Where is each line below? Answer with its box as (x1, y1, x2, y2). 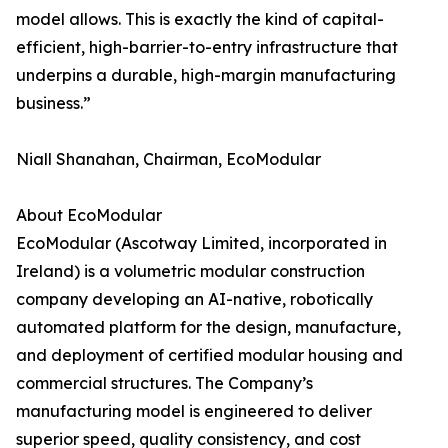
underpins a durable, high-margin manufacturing (16, 65, 396, 86)
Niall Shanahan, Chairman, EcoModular (16, 149, 321, 170)
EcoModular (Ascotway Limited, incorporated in (16, 233, 387, 254)
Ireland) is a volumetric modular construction (16, 261, 365, 282)
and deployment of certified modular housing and (16, 345, 403, 366)
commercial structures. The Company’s (16, 373, 313, 394)
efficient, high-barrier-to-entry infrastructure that (16, 37, 398, 58)
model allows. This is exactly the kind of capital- (16, 9, 384, 30)
